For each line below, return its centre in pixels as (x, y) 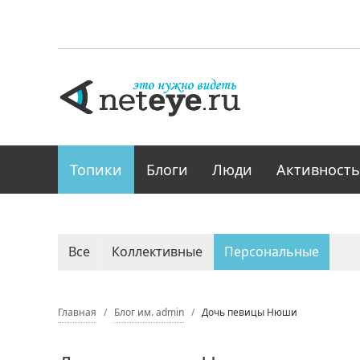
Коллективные (157, 252)
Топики (96, 170)
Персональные (272, 252)
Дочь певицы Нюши (250, 312)
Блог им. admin (149, 312)
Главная (77, 312)
